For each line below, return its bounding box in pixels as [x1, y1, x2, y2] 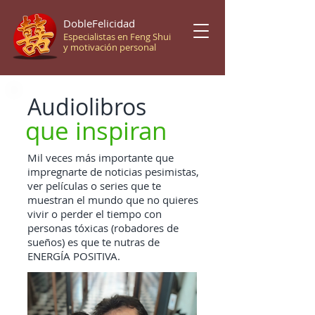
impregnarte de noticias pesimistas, [27, 165, 199, 179]
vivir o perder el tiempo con [27, 207, 162, 221]
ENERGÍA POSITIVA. [27, 249, 120, 263]
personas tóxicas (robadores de [27, 221, 179, 235]
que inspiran [25, 114, 167, 147]
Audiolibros [27, 91, 146, 122]
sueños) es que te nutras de [27, 235, 160, 249]
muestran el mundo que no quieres [27, 193, 198, 207]
